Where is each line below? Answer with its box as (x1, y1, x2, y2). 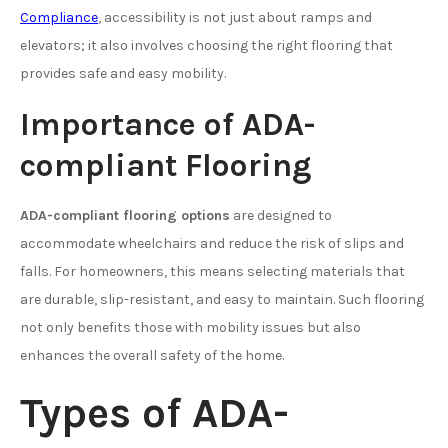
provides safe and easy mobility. (20, 64, 226, 82)
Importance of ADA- (20, 105, 315, 143)
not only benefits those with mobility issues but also (20, 318, 361, 336)
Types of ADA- (20, 387, 289, 438)
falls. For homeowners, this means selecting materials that (20, 262, 405, 280)
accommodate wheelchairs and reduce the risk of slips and (20, 234, 404, 252)
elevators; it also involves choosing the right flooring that (20, 36, 393, 54)
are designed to (230, 206, 332, 224)
